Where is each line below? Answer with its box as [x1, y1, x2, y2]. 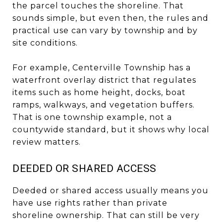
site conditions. [12, 38, 78, 48]
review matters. [12, 137, 81, 147]
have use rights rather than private [12, 198, 167, 208]
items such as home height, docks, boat [12, 87, 186, 97]
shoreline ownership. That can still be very [12, 210, 200, 220]
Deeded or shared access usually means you [12, 185, 209, 195]
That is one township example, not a [12, 112, 172, 122]
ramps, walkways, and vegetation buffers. [12, 100, 195, 110]
